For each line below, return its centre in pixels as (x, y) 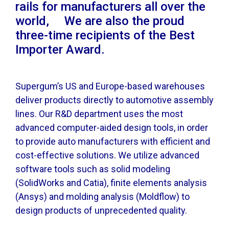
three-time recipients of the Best (105, 35)
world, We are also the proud (100, 21)
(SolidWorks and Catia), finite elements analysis (111, 182)
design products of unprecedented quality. (101, 210)
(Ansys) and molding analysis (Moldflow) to (102, 196)
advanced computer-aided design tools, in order (112, 127)
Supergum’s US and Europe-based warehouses (110, 86)
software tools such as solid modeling (93, 169)
